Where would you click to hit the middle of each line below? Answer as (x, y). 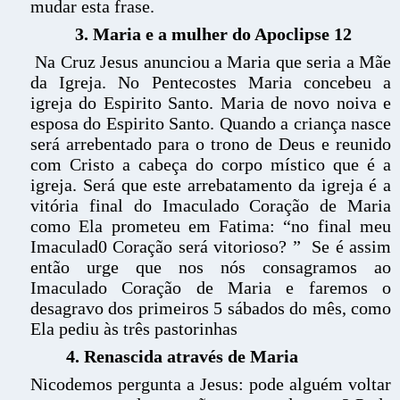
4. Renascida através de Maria (180, 356)
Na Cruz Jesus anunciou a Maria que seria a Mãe (211, 62)
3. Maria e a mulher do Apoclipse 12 (213, 34)
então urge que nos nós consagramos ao (211, 267)
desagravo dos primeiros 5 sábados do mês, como (211, 308)
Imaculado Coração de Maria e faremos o (211, 287)
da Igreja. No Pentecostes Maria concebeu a (211, 82)
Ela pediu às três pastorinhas (134, 329)
